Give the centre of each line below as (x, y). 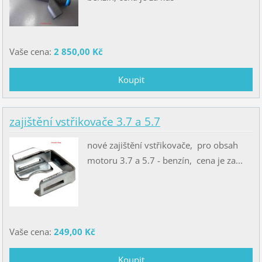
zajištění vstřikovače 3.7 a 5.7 (85, 122)
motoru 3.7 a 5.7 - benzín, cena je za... (165, 161)
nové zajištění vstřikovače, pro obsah (162, 145)
